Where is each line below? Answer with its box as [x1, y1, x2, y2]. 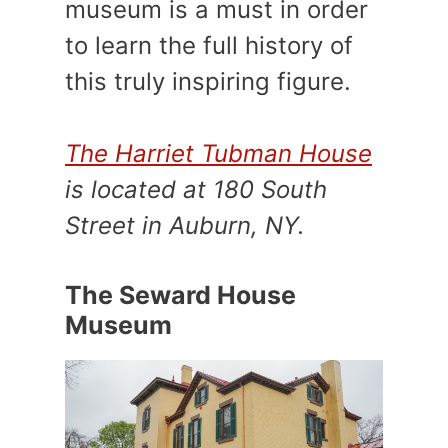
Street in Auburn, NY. [65, 210, 305, 240]
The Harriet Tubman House [65, 138, 372, 168]
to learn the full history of [65, 30, 353, 60]
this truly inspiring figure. [65, 66, 351, 96]
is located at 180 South [65, 174, 327, 204]
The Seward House [65, 279, 296, 310]
